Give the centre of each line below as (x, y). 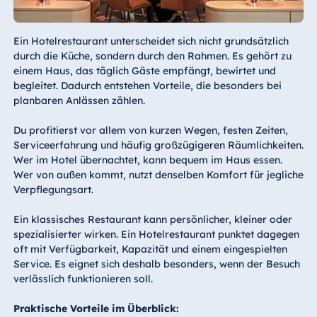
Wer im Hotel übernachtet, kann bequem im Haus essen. (148, 160)
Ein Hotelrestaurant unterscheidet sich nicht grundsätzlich (151, 41)
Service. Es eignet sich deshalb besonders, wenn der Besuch (156, 264)
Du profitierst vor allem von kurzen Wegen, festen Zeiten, (150, 130)
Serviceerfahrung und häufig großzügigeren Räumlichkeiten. (158, 145)
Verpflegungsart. (53, 189)
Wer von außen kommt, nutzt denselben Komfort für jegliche (158, 174)
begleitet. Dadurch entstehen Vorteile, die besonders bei (147, 85)
